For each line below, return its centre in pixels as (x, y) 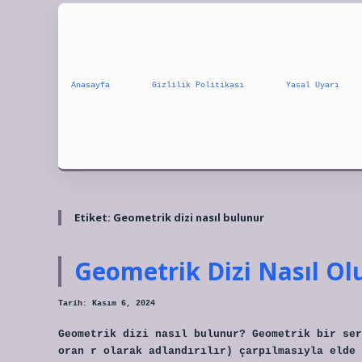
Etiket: (94, 217)
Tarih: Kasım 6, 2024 (107, 304)
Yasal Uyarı (313, 86)
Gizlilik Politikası (198, 86)
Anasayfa (90, 86)
